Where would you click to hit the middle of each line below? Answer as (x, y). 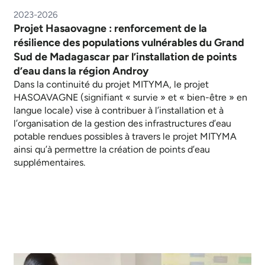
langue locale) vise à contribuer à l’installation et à (119, 110)
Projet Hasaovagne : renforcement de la (110, 28)
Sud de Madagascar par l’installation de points (125, 56)
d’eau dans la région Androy (81, 71)
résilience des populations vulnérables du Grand (129, 42)
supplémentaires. (49, 162)
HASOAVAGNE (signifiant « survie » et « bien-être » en (130, 97)
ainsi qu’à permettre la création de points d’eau (112, 149)
